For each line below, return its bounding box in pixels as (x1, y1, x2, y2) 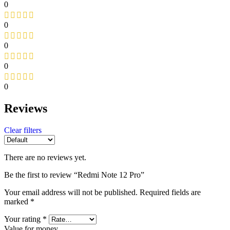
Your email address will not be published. (4, 187, 138, 197)
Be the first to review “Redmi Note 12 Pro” (4, 170, 144, 179)
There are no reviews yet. (4, 152, 86, 162)
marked (4, 197, 30, 206)
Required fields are (140, 187, 201, 197)
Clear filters (4, 125, 42, 135)
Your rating (4, 214, 43, 223)
